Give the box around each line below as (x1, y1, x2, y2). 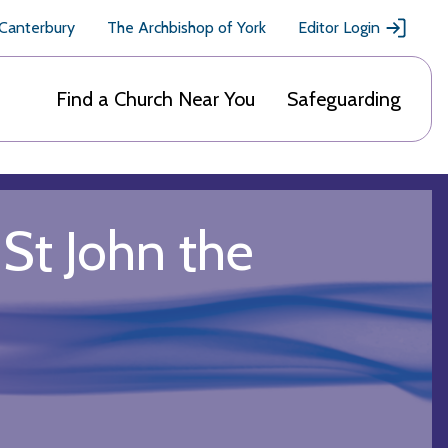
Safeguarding (287, 87, 401, 111)
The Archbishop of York (107, 18, 266, 37)
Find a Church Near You (56, 87, 255, 111)
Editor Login (298, 18, 380, 37)
